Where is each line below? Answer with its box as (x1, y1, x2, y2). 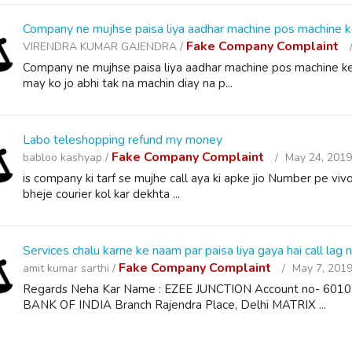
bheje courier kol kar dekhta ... (23, 186, 181, 202)
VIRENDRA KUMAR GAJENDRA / (23, 39, 187, 54)
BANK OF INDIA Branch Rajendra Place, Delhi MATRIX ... (23, 297, 327, 313)
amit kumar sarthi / (23, 261, 119, 276)
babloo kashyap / (23, 150, 112, 165)
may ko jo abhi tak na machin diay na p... (23, 75, 233, 91)
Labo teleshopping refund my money (23, 131, 223, 148)
